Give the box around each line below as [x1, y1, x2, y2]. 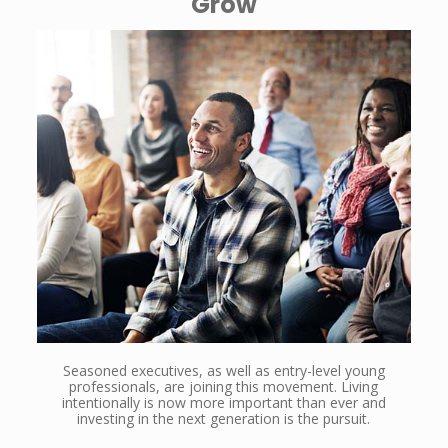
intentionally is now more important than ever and [61, 392, 386, 412]
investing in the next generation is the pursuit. [77, 408, 371, 428]
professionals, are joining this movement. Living [69, 376, 379, 396]
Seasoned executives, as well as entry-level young [62, 360, 385, 380]
